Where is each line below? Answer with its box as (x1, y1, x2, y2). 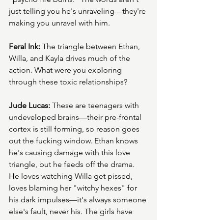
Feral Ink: (9, 42, 40, 52)
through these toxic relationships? (9, 77, 127, 87)
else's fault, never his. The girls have (9, 207, 135, 217)
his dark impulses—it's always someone (9, 195, 148, 205)
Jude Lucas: (9, 101, 50, 110)
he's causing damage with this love (9, 148, 132, 158)
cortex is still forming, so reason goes (9, 124, 141, 134)
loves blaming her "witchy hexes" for (9, 183, 139, 193)
